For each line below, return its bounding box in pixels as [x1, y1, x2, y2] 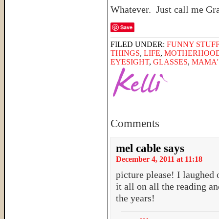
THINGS [110, 49, 140, 57]
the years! [116, 193, 155, 203]
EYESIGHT [110, 58, 149, 66]
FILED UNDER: [110, 40, 167, 48]
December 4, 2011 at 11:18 [116, 155, 202, 163]
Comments [110, 117, 159, 130]
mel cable [116, 142, 161, 154]
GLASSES [153, 58, 188, 66]
